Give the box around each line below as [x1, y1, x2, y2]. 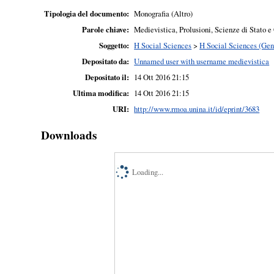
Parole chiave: [82, 24, 130, 35]
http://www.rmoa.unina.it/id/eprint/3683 [134, 103, 260, 115]
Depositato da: [82, 56, 130, 67]
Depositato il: [85, 72, 130, 83]
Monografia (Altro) [134, 8, 193, 20]
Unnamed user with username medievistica [134, 56, 270, 67]
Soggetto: [99, 40, 130, 51]
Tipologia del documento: [44, 8, 130, 20]
